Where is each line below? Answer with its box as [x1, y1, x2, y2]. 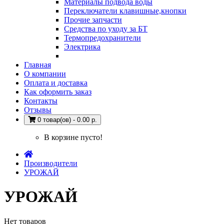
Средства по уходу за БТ [64, 24, 147, 33]
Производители [24, 159, 77, 167]
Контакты [24, 96, 57, 105]
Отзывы [24, 105, 51, 114]
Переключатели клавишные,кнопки [64, 6, 186, 15]
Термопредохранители [64, 33, 141, 42]
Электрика [64, 42, 100, 51]
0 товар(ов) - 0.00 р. [37, 116, 97, 123]
